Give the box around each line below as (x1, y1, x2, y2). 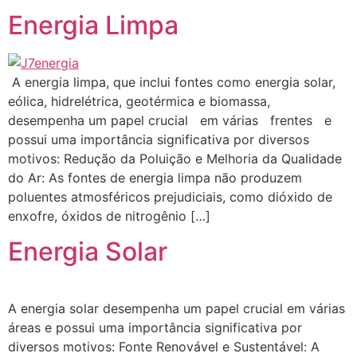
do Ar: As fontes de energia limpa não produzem (8, 169, 302, 186)
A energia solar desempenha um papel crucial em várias (8, 300, 345, 317)
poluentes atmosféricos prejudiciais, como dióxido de (8, 188, 332, 205)
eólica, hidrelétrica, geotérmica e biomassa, (8, 92, 270, 109)
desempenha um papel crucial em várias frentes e (8, 112, 331, 128)
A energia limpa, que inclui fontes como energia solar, (8, 73, 335, 90)
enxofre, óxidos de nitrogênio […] (8, 207, 210, 224)
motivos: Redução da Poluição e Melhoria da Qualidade (8, 150, 342, 167)
